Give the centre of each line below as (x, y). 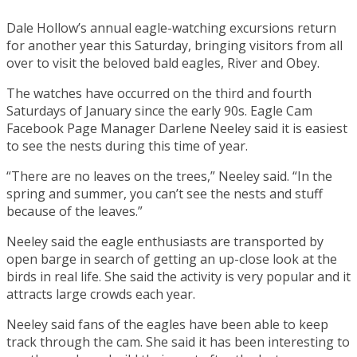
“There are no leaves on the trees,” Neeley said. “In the (169, 176)
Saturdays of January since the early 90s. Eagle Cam (159, 110)
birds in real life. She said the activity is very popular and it (178, 276)
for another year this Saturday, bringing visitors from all (175, 45)
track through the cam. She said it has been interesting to (178, 341)
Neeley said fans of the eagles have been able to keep (167, 324)
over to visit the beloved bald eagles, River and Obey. (163, 63)
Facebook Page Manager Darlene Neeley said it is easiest (177, 128)
